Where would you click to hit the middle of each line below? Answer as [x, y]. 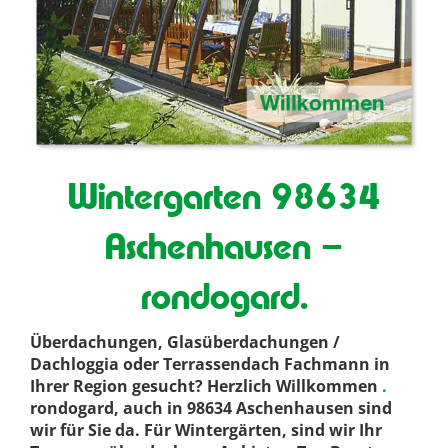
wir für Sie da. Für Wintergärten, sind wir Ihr [206, 430]
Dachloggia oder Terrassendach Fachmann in [210, 364]
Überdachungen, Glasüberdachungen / [185, 342]
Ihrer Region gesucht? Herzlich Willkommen [204, 386]
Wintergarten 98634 [224, 196]
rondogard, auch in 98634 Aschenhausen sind [211, 408]
